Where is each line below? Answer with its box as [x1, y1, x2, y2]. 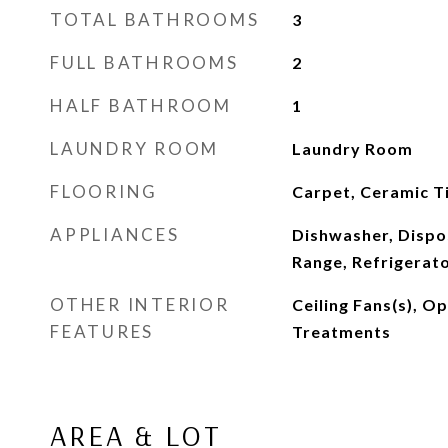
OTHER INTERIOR [50, 294, 230, 315]
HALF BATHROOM [50, 95, 232, 116]
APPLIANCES [50, 224, 180, 245]
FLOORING [50, 181, 158, 202]
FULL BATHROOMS [50, 52, 239, 73]
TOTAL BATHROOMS [50, 9, 260, 30]
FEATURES [50, 321, 154, 342]
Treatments [291, 322, 391, 341]
